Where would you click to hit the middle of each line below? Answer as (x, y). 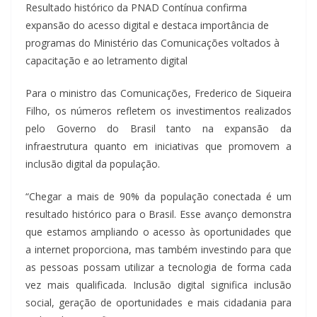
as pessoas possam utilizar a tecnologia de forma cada (158, 267)
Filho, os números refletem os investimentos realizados (158, 110)
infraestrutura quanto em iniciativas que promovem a (158, 146)
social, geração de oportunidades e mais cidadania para (158, 302)
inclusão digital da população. (93, 163)
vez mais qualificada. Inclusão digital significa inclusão (158, 284)
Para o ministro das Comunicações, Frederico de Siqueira (158, 93)
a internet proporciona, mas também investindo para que (158, 249)
